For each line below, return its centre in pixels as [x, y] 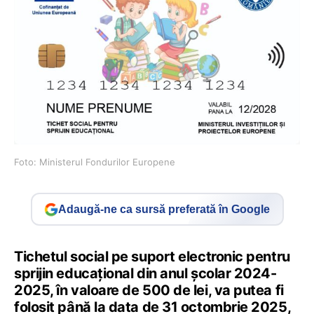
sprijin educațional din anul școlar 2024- [145, 274]
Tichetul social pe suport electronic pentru [152, 257]
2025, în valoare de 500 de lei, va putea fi [149, 291]
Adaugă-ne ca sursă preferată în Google [164, 209]
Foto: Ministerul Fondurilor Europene [95, 162]
